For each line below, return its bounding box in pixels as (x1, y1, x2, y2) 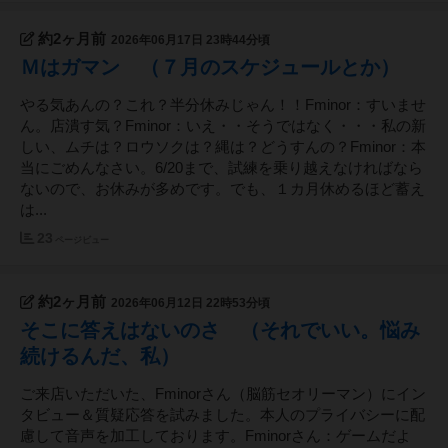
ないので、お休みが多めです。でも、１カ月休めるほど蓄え (20, 181, 425, 198)
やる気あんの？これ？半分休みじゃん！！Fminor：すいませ (20, 97, 426, 114)
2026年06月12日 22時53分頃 (111, 296, 270, 311)
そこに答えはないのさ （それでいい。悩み (20, 319, 420, 342)
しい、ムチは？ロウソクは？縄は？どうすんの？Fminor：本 (20, 139, 426, 156)
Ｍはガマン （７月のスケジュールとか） (20, 56, 400, 79)
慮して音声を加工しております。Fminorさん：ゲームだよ (20, 428, 411, 445)
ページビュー (55, 235, 109, 246)
